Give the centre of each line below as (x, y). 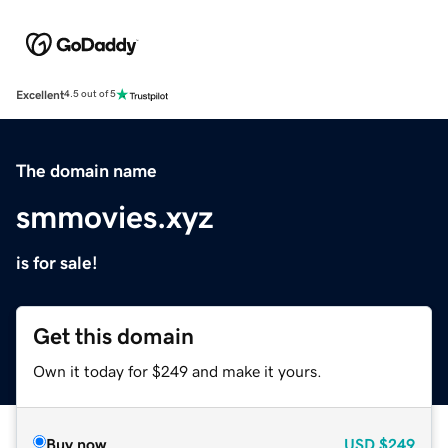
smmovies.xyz (115, 216)
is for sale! (57, 262)
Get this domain (113, 336)
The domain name (86, 170)
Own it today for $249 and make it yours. (177, 370)
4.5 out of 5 (90, 94)
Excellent (40, 94)
